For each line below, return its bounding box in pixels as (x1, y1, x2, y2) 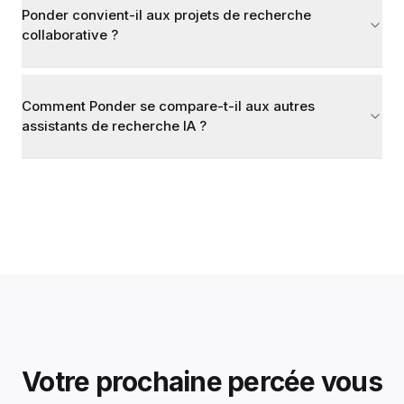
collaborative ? (22, 25, 118, 43)
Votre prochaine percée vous (22, 364, 382, 398)
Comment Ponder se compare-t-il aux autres (22, 96, 315, 115)
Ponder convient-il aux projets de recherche (22, 5, 311, 23)
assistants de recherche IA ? (22, 116, 207, 134)
